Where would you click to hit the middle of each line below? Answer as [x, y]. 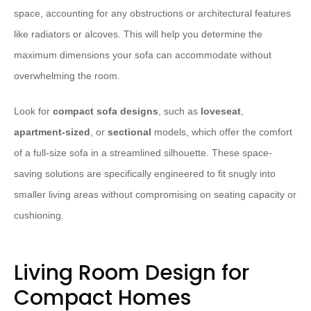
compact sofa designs [106, 111]
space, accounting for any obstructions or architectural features [152, 14]
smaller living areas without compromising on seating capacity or [155, 195]
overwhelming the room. [67, 76]
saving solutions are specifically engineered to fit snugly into [145, 174]
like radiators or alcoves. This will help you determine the [138, 34]
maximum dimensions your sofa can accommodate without [143, 55]
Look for [33, 111]
